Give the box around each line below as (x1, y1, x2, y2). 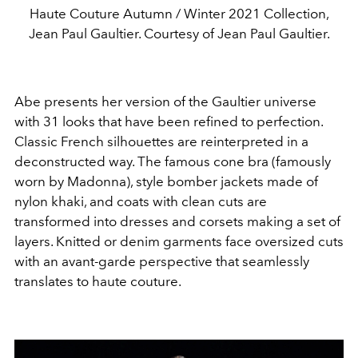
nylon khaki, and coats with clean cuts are (14, 193, 267, 209)
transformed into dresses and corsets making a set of (14, 213, 340, 229)
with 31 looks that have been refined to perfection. (14, 113, 323, 129)
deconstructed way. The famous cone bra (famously (14, 153, 331, 169)
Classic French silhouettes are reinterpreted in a (14, 133, 308, 149)
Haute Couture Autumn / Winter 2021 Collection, (29, 5, 329, 22)
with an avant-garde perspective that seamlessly (14, 253, 309, 269)
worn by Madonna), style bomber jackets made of (14, 173, 318, 189)
